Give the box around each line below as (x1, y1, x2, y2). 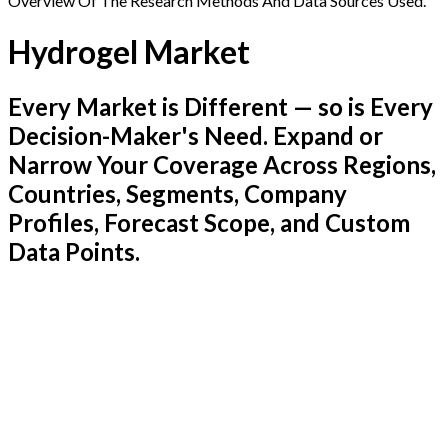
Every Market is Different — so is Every (8, 92, 433, 122)
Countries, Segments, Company (8, 179, 347, 209)
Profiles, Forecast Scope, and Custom (8, 208, 410, 238)
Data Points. (8, 237, 140, 267)
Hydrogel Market (8, 31, 250, 71)
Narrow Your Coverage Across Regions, (8, 150, 436, 180)
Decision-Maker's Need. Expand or (8, 121, 383, 151)
